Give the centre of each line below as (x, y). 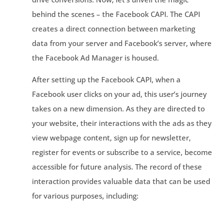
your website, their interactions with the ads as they (122, 123)
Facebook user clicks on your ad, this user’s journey (119, 94)
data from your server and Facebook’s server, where (122, 43)
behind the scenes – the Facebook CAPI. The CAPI (116, 14)
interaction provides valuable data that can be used (121, 181)
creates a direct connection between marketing (113, 28)
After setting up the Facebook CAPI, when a (106, 79)
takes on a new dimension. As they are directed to (118, 108)
